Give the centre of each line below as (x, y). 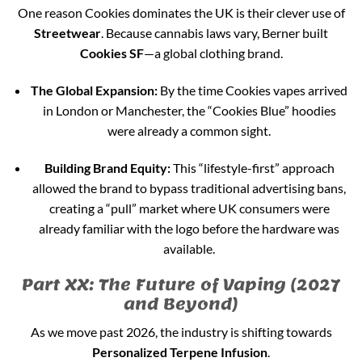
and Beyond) (181, 304)
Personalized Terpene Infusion (180, 352)
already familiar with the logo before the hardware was (189, 228)
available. (189, 248)
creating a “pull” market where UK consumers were (189, 208)
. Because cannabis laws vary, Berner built (215, 33)
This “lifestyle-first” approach (252, 167)
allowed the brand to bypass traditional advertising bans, (189, 187)
